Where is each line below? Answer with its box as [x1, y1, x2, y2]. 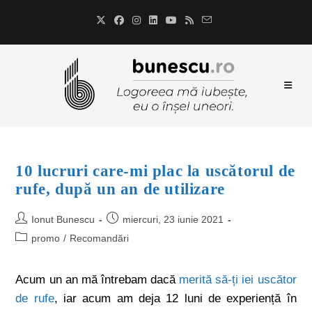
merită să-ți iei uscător [179, 273, 297, 286]
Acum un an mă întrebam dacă [15, 273, 180, 286]
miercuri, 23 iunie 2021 [123, 214, 224, 225]
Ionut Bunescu [31, 214, 95, 225]
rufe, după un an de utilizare [15, 180, 225, 198]
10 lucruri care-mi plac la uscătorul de [15, 162, 295, 180]
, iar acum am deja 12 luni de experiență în [54, 292, 297, 305]
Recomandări [70, 233, 130, 244]
